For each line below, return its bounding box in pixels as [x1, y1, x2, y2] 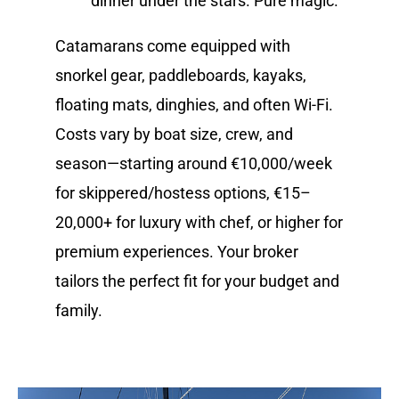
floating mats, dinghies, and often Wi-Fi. [55, 94, 334, 114]
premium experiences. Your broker [55, 241, 299, 261]
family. [55, 300, 103, 320]
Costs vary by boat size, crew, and [55, 124, 294, 143]
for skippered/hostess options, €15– [55, 183, 312, 202]
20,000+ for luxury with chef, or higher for [55, 212, 344, 232]
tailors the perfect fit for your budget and [55, 271, 340, 290]
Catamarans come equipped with [55, 36, 291, 55]
